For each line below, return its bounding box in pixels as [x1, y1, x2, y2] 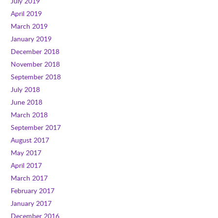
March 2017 [11, 173, 48, 182]
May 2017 [11, 148, 42, 157]
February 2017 [11, 186, 55, 195]
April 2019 [11, 9, 42, 18]
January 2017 [11, 199, 52, 208]
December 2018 [11, 47, 60, 56]
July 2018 [11, 85, 40, 94]
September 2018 [11, 72, 61, 81]
